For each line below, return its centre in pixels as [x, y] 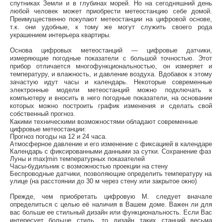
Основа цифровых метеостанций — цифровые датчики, [111, 51]
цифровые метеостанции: [48, 129]
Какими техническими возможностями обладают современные [104, 122]
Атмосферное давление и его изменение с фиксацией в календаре [111, 144]
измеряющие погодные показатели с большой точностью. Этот [111, 58]
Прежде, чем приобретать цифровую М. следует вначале [111, 196]
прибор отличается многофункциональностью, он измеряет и [111, 66]
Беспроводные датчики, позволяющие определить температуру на [111, 174]
